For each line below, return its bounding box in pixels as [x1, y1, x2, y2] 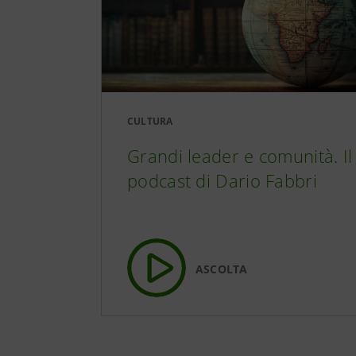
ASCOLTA [195, 261, 248, 277]
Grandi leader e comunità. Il [127, 144, 353, 168]
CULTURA [127, 114, 173, 128]
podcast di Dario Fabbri [127, 168, 317, 192]
